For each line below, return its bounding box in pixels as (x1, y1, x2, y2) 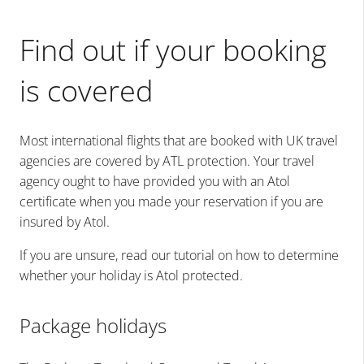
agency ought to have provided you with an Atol (19, 172, 290, 191)
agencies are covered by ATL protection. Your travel (19, 152, 314, 171)
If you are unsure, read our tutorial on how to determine (19, 246, 339, 265)
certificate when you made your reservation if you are (19, 193, 323, 211)
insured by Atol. (19, 213, 110, 232)
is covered (19, 71, 153, 111)
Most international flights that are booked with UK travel (19, 132, 338, 150)
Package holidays (19, 312, 167, 340)
